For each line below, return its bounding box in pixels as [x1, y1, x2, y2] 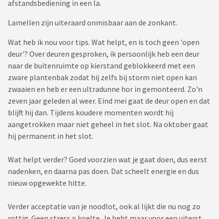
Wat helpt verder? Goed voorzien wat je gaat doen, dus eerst [8, 154, 207, 165]
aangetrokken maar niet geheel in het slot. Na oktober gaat [8, 119, 208, 130]
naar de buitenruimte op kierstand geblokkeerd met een [8, 61, 195, 71]
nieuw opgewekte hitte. [8, 178, 87, 188]
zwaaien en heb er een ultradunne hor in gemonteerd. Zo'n [8, 84, 202, 94]
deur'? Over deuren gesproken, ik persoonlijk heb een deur [8, 49, 199, 59]
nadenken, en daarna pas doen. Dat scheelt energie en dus [8, 166, 199, 176]
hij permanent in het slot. [8, 131, 93, 141]
